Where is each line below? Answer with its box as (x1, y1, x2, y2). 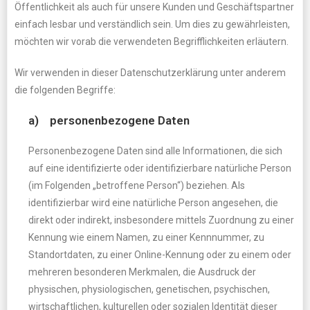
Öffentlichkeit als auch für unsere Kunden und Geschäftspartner (15, 1, 294, 12)
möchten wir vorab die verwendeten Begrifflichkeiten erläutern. (15, 36, 289, 47)
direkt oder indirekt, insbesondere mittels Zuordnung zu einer (28, 215, 294, 226)
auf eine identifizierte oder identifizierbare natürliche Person (28, 163, 291, 174)
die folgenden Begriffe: (15, 84, 116, 95)
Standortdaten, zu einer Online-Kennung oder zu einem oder (28, 249, 291, 260)
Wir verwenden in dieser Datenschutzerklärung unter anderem (15, 67, 286, 78)
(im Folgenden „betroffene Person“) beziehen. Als (28, 180, 245, 191)
